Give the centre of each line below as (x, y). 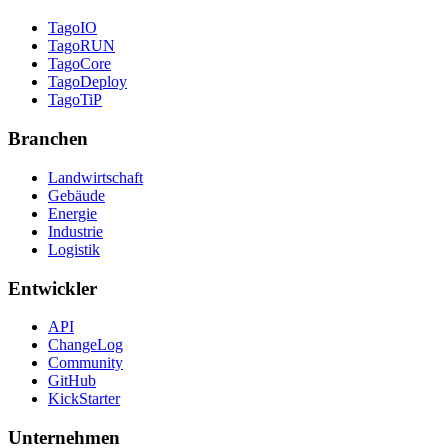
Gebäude (76, 195)
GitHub (72, 381)
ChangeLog (85, 345)
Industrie (75, 231)
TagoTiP (75, 100)
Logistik (74, 249)
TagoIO (72, 28)
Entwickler (52, 288)
